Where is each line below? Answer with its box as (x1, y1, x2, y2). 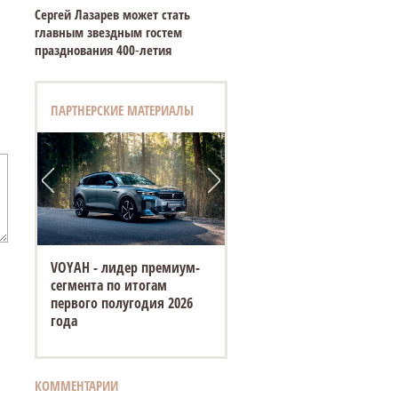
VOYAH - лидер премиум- (50, 258, 200, 278)
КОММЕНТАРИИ (34, 377, 118, 394)
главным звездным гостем (34, 23, 182, 41)
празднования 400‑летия (34, 41, 171, 59)
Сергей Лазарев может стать (34, 5, 190, 23)
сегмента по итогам (50, 275, 167, 296)
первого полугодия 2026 (50, 293, 193, 314)
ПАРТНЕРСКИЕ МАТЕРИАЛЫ (50, 101, 194, 119)
